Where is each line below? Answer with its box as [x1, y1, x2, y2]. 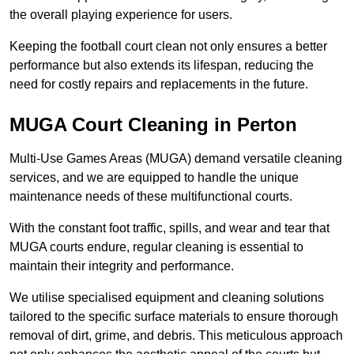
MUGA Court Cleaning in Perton [9, 114, 297, 136]
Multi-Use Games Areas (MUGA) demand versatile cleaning [9, 152, 342, 166]
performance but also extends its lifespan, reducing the [9, 58, 314, 73]
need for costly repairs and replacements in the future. [9, 77, 308, 92]
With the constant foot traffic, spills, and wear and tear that [9, 221, 330, 235]
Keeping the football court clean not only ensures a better [9, 40, 327, 54]
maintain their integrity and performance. [9, 259, 234, 273]
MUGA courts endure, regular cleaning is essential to [9, 240, 303, 254]
